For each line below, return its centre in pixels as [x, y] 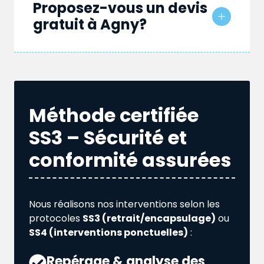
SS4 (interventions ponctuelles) [108, 233]
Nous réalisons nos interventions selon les [124, 204]
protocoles [56, 219]
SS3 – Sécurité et [108, 138]
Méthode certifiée [114, 115]
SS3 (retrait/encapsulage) [149, 219]
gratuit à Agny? [90, 25]
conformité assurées [130, 160]
